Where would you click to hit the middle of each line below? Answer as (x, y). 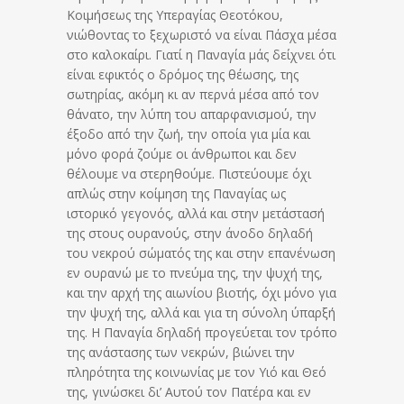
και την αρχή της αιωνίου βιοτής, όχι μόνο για (202, 293)
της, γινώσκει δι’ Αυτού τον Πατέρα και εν (189, 392)
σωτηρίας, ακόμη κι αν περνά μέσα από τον (193, 95)
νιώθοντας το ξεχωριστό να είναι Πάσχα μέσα (202, 35)
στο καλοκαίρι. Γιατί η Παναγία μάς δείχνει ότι (201, 55)
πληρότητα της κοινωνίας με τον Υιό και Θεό (197, 372)
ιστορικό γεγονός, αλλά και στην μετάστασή (196, 214)
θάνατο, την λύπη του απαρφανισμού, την (192, 115)
